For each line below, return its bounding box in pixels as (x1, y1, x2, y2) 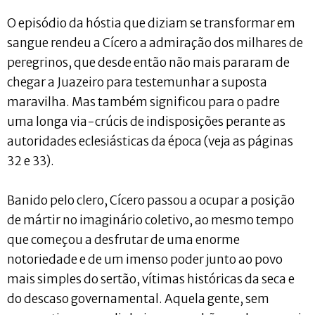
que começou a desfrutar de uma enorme (7, 231, 240, 247)
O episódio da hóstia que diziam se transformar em (7, 15, 295, 31)
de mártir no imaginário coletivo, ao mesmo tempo (7, 212, 294, 228)
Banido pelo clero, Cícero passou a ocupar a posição (7, 192, 295, 208)
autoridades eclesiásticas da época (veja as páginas (7, 133, 293, 149)
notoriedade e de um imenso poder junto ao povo (7, 251, 283, 267)
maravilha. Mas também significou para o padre (7, 94, 280, 110)
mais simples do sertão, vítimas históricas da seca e (7, 271, 295, 287)
